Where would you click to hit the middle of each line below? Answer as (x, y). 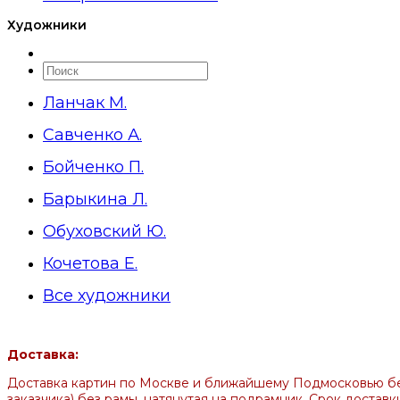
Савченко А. (92, 135)
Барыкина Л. (95, 200)
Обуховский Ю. (104, 232)
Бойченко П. (93, 167)
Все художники (107, 296)
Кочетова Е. (90, 264)
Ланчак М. (85, 103)
